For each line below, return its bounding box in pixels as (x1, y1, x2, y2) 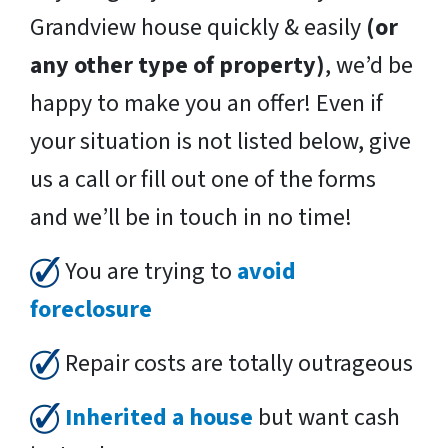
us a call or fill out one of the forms (30, 161, 376, 197)
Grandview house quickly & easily (30, 9, 366, 45)
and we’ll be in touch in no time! (30, 199, 352, 235)
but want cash (253, 399, 400, 435)
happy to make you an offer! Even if (30, 85, 383, 121)
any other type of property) (30, 47, 325, 83)
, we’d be (325, 47, 413, 83)
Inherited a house (65, 399, 253, 435)
